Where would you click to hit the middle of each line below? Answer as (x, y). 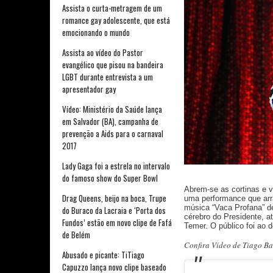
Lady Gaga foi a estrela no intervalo (116, 166)
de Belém (76, 235)
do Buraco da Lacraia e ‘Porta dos (114, 211)
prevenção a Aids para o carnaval (113, 134)
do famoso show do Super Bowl (110, 178)
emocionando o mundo (96, 33)
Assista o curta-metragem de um (112, 8)
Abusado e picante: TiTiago (103, 255)
